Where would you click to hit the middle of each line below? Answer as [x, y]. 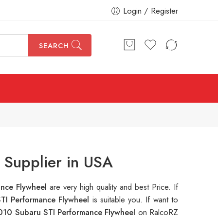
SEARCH [54, 46]
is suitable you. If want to [135, 200]
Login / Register [151, 11]
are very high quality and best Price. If [114, 187]
